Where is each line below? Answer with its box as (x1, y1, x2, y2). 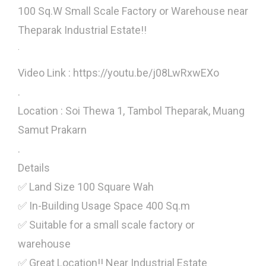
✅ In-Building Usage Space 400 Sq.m (18, 199, 190, 213)
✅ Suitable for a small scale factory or (18, 218, 195, 232)
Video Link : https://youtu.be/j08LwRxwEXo (18, 66, 219, 80)
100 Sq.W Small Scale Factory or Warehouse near (18, 5, 248, 18)
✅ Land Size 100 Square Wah (18, 180, 154, 194)
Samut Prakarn (18, 123, 87, 137)
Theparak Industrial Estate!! (18, 24, 147, 37)
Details (18, 161, 50, 175)
